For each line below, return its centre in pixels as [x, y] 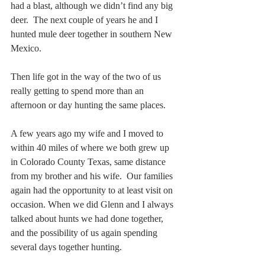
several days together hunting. [66, 247]
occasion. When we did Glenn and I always [93, 204]
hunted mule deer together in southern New [93, 34]
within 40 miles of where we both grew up [91, 147]
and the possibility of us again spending [85, 232]
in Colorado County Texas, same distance [89, 161]
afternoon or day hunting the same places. [88, 105]
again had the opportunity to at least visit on [93, 190]
